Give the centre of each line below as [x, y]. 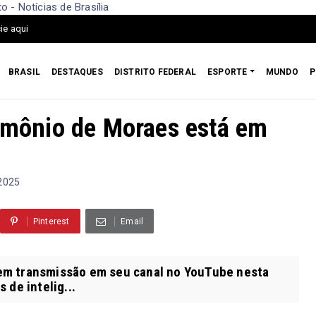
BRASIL [24, 72]
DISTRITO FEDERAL [155, 72]
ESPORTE [227, 72]
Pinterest [51, 221]
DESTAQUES [77, 72]
